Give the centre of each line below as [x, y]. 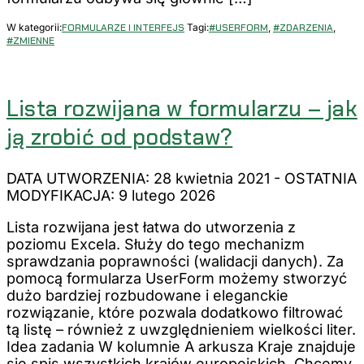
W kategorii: [34, 27]
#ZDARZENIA [303, 27]
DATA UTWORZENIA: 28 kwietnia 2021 [138, 178]
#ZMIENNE [30, 40]
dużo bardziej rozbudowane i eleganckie [147, 295]
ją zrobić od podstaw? [120, 137]
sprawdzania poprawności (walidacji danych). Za [175, 261]
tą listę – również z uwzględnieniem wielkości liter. [181, 329]
